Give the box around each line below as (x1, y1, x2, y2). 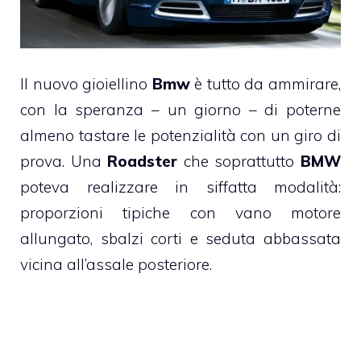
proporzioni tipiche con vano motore (20, 203, 341, 223)
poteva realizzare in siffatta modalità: (20, 177, 341, 197)
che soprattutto (183, 151, 295, 172)
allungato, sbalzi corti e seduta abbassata (20, 229, 341, 249)
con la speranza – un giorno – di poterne (20, 100, 341, 120)
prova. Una (20, 151, 108, 172)
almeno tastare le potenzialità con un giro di (20, 126, 341, 146)
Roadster (107, 151, 184, 172)
